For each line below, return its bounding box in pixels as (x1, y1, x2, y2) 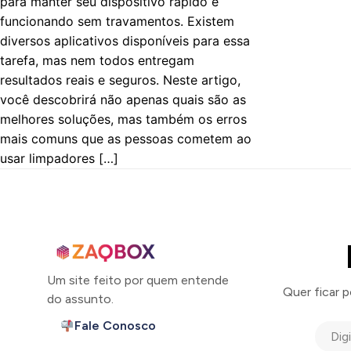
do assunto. (47, 291, 114, 306)
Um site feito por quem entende (47, 273, 229, 288)
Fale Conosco (74, 318, 157, 333)
